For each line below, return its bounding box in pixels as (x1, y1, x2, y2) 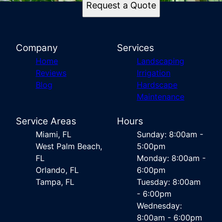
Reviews (36, 68, 66, 78)
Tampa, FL (36, 177, 74, 187)
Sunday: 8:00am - (137, 129, 203, 139)
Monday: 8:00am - (137, 153, 206, 163)
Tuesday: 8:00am (137, 177, 201, 187)
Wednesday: (137, 201, 182, 211)
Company (16, 42, 57, 54)
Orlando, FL (36, 165, 79, 175)
